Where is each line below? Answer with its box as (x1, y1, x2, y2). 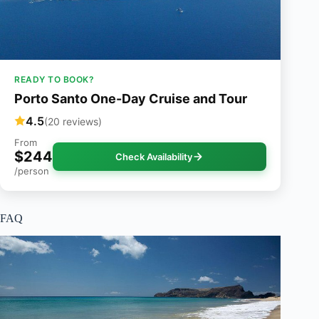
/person (14, 165, 49, 177)
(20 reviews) (44, 115, 102, 127)
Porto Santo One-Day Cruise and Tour (14, 91, 247, 107)
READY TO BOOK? (14, 74, 94, 85)
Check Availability (115, 151, 193, 163)
